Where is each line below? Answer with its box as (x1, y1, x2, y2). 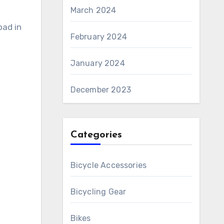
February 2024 (70, 32, 127, 41)
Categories (70, 130, 122, 140)
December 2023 (70, 85, 131, 94)
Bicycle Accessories (70, 160, 147, 170)
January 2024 (70, 58, 125, 68)
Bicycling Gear (70, 187, 126, 196)
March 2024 (70, 5, 116, 15)
